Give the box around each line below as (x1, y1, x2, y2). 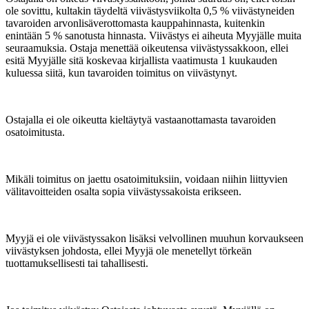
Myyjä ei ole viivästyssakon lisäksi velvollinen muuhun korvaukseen (6, 232, 303, 244)
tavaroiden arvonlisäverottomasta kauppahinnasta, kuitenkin (6, 17, 265, 29)
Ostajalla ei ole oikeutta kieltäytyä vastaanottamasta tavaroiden (6, 114, 276, 126)
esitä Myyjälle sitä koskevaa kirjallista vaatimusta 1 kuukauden (6, 54, 277, 66)
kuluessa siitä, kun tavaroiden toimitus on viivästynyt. (6, 67, 237, 79)
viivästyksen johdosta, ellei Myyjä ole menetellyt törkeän (6, 245, 252, 257)
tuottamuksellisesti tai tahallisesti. (6, 257, 148, 269)
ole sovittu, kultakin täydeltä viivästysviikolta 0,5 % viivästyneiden (6, 5, 295, 17)
